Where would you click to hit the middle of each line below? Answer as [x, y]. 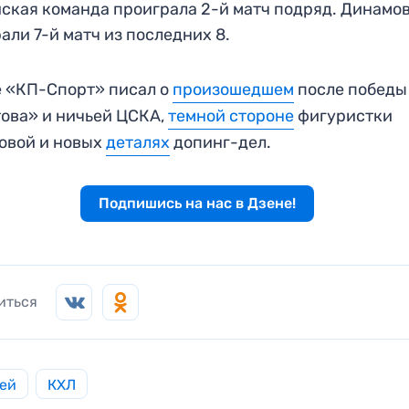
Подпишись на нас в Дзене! [197, 203]
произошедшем [234, 89]
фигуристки [344, 115]
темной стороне [231, 115]
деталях [138, 142]
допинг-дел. [221, 142]
